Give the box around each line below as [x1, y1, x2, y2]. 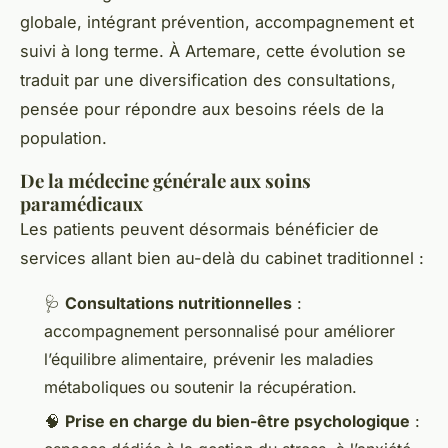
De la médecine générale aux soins [20, 167, 311, 193]
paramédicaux [20, 190, 143, 216]
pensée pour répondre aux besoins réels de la [20, 98, 384, 119]
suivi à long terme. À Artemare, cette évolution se [20, 40, 406, 61]
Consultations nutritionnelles [65, 292, 292, 313]
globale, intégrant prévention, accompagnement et [20, 11, 414, 32]
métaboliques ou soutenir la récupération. [44, 376, 357, 397]
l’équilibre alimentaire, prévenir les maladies [44, 348, 373, 369]
